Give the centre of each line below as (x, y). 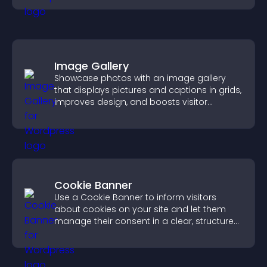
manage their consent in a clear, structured (147, 221)
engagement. (83, 114)
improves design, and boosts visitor (131, 102)
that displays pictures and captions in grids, (148, 90)
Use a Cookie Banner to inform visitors (135, 197)
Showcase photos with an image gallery (140, 78)
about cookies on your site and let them (140, 209)
